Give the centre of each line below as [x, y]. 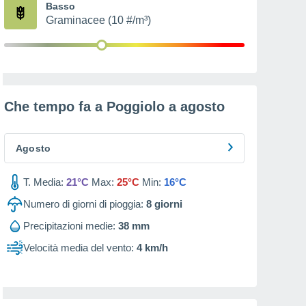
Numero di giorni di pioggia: [83, 204]
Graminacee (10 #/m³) [98, 20]
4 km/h [152, 248]
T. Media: [43, 182]
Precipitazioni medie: [69, 226]
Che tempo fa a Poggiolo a [92, 107]
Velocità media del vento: [79, 248]
